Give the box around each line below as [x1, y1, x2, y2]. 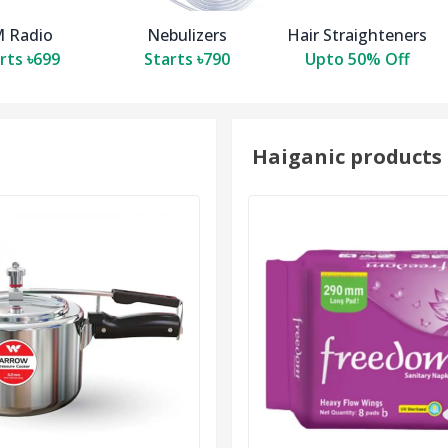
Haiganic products [252, 143, 442, 171]
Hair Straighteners [287, 24, 427, 47]
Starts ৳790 [144, 48, 230, 71]
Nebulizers [147, 24, 227, 47]
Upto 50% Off [304, 48, 410, 71]
